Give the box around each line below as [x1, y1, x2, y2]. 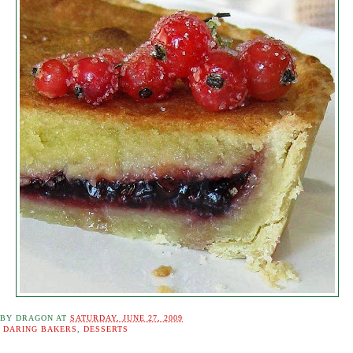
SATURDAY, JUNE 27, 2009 [70, 314, 184, 322]
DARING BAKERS [3, 325, 78, 333]
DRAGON [16, 314, 54, 322]
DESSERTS [84, 325, 129, 333]
